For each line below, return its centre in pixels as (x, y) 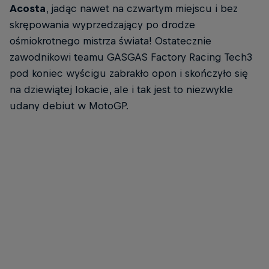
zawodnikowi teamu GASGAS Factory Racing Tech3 (131, 57)
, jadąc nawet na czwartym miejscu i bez (142, 9)
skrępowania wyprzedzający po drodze (102, 25)
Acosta (28, 9)
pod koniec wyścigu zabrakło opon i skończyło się (129, 74)
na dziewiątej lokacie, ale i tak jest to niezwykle (121, 90)
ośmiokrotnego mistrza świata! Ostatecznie (110, 41)
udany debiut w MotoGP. (69, 106)
